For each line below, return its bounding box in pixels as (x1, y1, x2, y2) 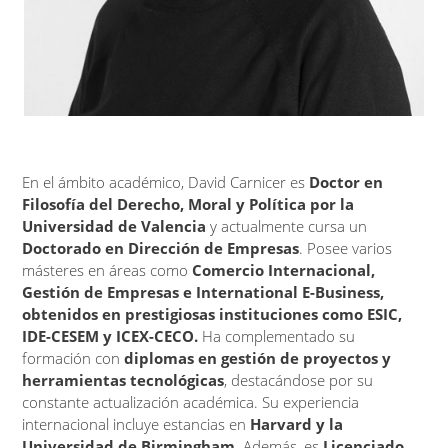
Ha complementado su (198, 326, 356, 346)
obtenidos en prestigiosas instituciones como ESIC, (22, 304, 403, 324)
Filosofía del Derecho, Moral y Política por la (22, 194, 355, 214)
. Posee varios (299, 238, 393, 258)
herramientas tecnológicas (22, 370, 225, 390)
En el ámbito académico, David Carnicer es (22, 172, 310, 192)
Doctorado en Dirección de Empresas (22, 238, 300, 258)
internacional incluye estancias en (22, 414, 251, 434)
